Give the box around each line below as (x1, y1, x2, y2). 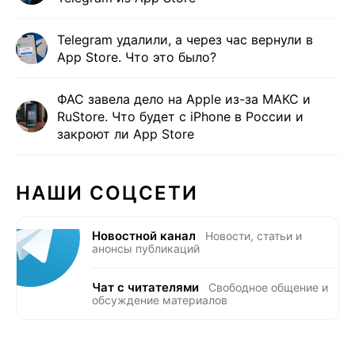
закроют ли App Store (57, 126, 194, 143)
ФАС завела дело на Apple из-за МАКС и (57, 91, 311, 108)
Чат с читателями (92, 280, 199, 296)
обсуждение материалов (92, 293, 227, 307)
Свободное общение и (208, 281, 328, 295)
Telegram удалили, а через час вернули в (57, 32, 313, 48)
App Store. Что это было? (57, 49, 216, 66)
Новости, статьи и (205, 229, 302, 243)
